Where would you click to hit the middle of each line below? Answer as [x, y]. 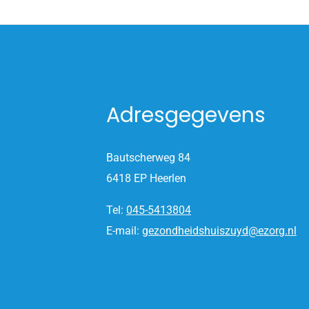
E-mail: [124, 230]
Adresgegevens [186, 115]
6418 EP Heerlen [146, 178]
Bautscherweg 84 [148, 157]
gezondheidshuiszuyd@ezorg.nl [219, 230]
